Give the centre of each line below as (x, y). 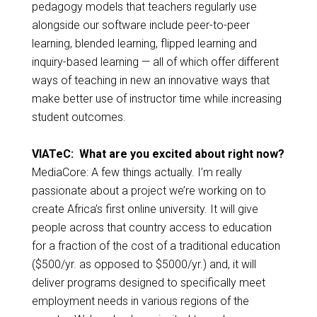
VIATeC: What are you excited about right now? (158, 154)
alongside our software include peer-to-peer (140, 25)
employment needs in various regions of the (140, 301)
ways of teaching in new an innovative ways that (150, 81)
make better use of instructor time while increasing (156, 99)
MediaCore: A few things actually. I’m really (137, 173)
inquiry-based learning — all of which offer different (155, 62)
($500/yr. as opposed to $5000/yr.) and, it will (144, 265)
